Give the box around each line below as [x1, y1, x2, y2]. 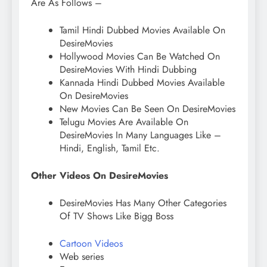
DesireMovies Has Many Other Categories [60, 195, 226, 210]
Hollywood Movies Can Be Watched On [60, 49, 220, 63]
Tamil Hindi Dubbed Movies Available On [60, 23, 225, 37]
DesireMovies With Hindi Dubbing [60, 62, 197, 76]
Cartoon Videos [60, 236, 123, 250]
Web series [60, 249, 104, 263]
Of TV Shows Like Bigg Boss [60, 209, 173, 223]
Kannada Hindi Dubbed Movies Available [60, 75, 225, 89]
